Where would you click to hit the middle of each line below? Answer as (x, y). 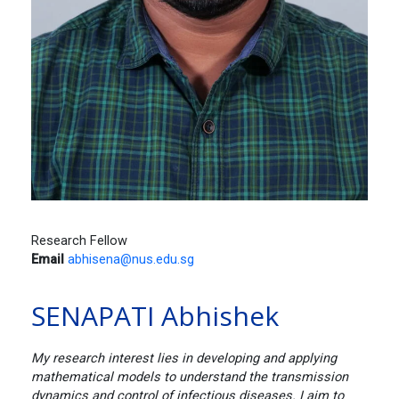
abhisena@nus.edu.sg (131, 259)
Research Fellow (79, 240)
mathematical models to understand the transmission (190, 376)
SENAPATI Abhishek (155, 315)
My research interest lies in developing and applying (184, 358)
